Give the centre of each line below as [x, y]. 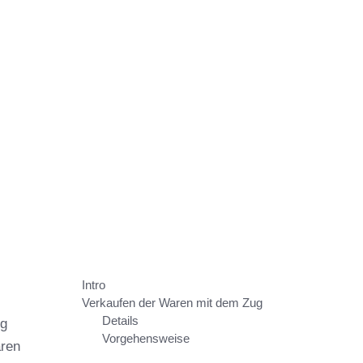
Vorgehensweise [146, 339]
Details [120, 321]
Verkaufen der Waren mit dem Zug [172, 303]
